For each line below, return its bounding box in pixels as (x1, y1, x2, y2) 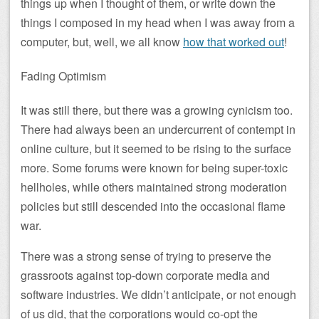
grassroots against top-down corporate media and (21, 267, 270, 284)
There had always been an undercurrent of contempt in (21, 121, 296, 138)
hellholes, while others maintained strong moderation (21, 179, 287, 196)
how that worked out (183, 33, 284, 50)
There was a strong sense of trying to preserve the (21, 248, 271, 265)
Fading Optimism (21, 68, 106, 85)
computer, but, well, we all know (21, 33, 183, 50)
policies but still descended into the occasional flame (21, 198, 286, 215)
